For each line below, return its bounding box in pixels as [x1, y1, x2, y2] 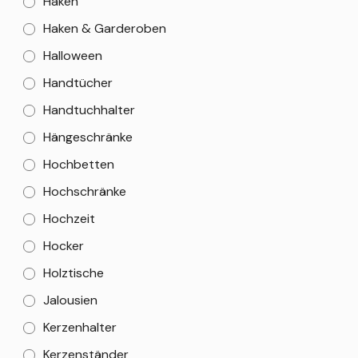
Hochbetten [43, 156, 114, 173]
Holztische [43, 265, 104, 281]
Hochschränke [43, 183, 126, 200]
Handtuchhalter [43, 101, 135, 118]
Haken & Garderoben [43, 20, 166, 37]
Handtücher [43, 74, 113, 91]
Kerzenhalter [43, 319, 117, 336]
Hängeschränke [43, 129, 133, 145]
